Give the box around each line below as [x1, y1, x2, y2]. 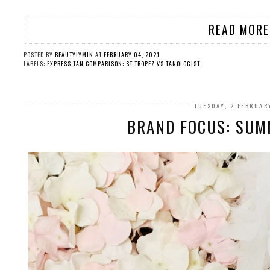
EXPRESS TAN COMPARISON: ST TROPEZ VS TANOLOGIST [47, 59, 200, 69]
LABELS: [24, 59, 47, 69]
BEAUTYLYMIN [55, 50, 93, 60]
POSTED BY [24, 50, 55, 60]
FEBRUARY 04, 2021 [104, 50, 160, 60]
